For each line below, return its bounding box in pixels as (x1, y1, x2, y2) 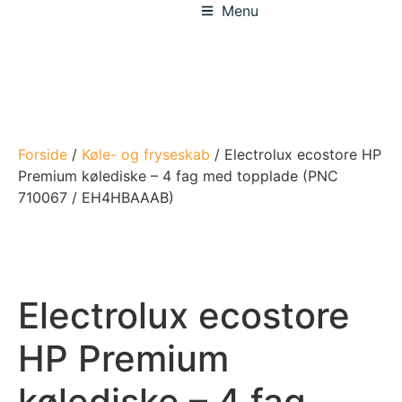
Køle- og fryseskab (82, 145, 210, 163)
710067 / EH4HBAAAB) (18, 188, 174, 206)
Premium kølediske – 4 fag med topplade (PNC (18, 167, 338, 185)
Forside (18, 145, 67, 163)
